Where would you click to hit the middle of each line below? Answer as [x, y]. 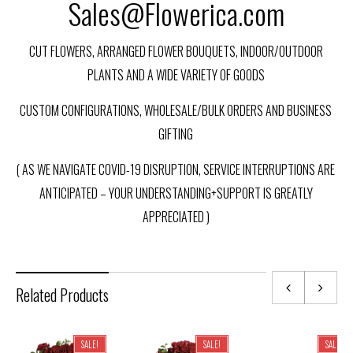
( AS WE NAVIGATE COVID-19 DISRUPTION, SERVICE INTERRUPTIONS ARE [176, 169]
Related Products [62, 295]
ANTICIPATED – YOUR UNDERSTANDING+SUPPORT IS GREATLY [176, 193]
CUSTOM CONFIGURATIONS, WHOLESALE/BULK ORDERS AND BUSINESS [176, 110]
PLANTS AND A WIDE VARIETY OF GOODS [176, 75]
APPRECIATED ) [176, 217]
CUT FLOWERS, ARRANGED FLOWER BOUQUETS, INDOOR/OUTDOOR [176, 51]
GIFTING [176, 134]
